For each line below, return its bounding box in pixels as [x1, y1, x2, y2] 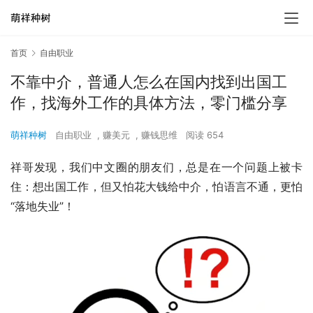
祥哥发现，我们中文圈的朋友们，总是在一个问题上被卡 [10, 160, 303, 175]
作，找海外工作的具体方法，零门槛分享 [10, 94, 287, 112]
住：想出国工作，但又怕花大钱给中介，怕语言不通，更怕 [10, 180, 303, 194]
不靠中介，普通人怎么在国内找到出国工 [10, 73, 287, 92]
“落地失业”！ [10, 199, 75, 214]
